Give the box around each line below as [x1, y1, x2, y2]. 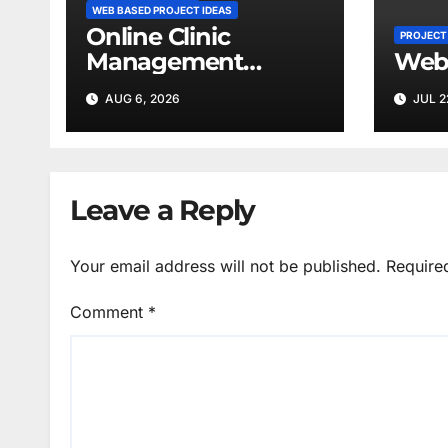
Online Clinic [86, 22, 230, 52]
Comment [70, 301, 148, 322]
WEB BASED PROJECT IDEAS [92, 4, 232, 17]
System [86, 72, 171, 102]
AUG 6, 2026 [102, 91, 180, 107]
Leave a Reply [70, 193, 255, 228]
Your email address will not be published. [70, 255, 381, 276]
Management [86, 47, 243, 77]
